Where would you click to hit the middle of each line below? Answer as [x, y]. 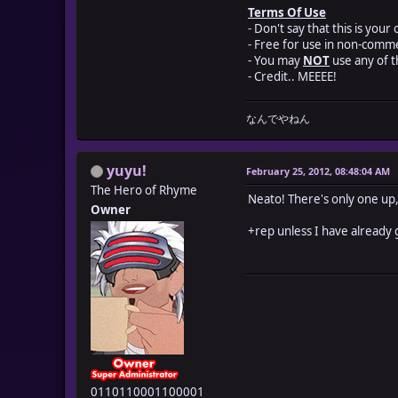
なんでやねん [278, 118]
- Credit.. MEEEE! [292, 76]
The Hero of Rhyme [144, 190]
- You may [275, 60]
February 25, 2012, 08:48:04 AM [318, 171]
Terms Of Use [287, 12]
